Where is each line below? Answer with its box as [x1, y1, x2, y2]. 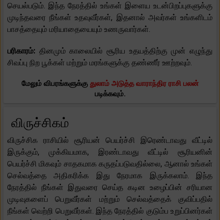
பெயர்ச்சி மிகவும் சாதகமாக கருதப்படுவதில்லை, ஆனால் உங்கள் [7, 159, 213, 168]
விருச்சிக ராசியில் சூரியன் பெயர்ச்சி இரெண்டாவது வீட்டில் [7, 135, 213, 145]
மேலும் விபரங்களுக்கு [21, 79, 90, 88]
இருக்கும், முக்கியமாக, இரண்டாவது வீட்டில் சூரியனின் [7, 147, 213, 157]
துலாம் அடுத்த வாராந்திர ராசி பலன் [89, 79, 199, 88]
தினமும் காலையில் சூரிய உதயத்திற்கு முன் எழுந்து [39, 46, 213, 55]
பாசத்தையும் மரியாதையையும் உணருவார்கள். [7, 24, 150, 34]
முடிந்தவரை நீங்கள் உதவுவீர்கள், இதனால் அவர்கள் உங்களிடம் [7, 12, 213, 22]
